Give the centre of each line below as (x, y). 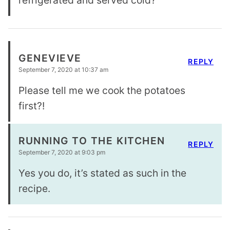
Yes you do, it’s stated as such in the (102, 173)
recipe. (34, 189)
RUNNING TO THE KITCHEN (92, 140)
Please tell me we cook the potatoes (102, 91)
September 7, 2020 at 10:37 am (63, 70)
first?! (32, 106)
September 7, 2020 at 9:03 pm (62, 152)
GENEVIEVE (50, 58)
